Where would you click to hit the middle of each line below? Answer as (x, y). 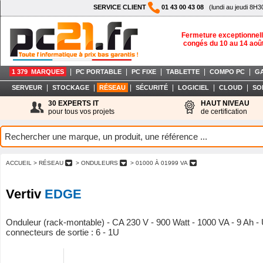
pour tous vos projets (81, 112)
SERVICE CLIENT (121, 7)
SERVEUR (27, 87)
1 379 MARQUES (38, 72)
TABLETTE (183, 72)
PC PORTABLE (99, 72)
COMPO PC (227, 72)
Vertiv (25, 194)
